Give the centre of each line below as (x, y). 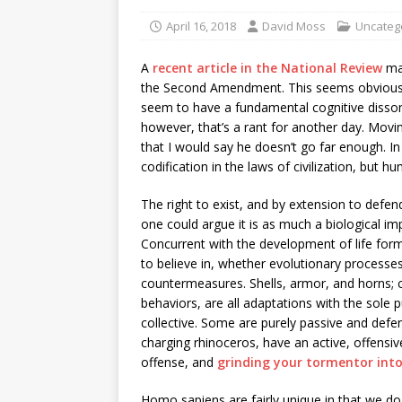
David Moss (294, 26)
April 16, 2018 (201, 26)
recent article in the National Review (267, 68)
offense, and (179, 363)
